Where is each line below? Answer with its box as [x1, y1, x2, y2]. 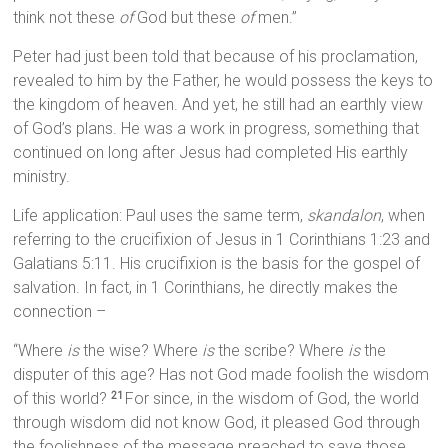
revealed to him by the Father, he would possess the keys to [13, 71, 434, 91]
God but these [133, 8, 241, 28]
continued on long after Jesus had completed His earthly [13, 143, 409, 163]
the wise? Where [79, 341, 203, 361]
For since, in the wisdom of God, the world [125, 389, 420, 409]
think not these [13, 8, 120, 28]
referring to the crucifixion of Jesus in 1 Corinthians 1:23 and [13, 230, 431, 250]
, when [381, 206, 426, 226]
